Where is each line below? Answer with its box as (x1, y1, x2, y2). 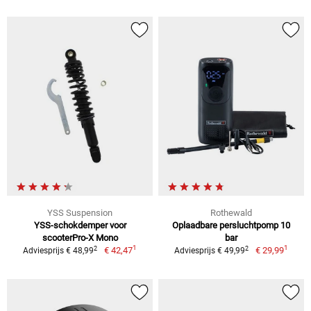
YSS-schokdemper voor (33, 220, 126, 231)
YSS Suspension (47, 208, 112, 219)
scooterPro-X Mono (42, 233, 118, 244)
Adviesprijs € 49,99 (174, 246, 246, 256)
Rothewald (210, 208, 252, 219)
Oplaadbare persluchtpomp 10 (172, 220, 290, 231)
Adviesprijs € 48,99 (23, 246, 94, 256)
